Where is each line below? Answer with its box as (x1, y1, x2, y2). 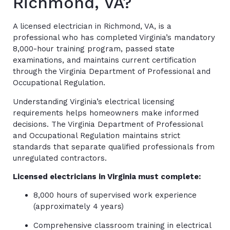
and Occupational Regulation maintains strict (13, 130, 180, 140)
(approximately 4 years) (33, 202, 124, 212)
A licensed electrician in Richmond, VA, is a (13, 22, 171, 31)
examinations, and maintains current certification (13, 55, 196, 65)
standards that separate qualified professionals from (13, 142, 215, 151)
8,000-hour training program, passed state (13, 44, 175, 54)
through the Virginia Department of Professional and (13, 67, 210, 76)
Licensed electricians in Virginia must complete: (13, 172, 201, 182)
